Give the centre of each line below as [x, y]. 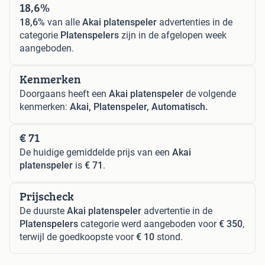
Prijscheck [47, 196]
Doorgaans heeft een [64, 93]
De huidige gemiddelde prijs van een [96, 152]
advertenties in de [195, 22]
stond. [169, 237]
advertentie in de [177, 211]
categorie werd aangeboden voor [148, 224]
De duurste [43, 211]
